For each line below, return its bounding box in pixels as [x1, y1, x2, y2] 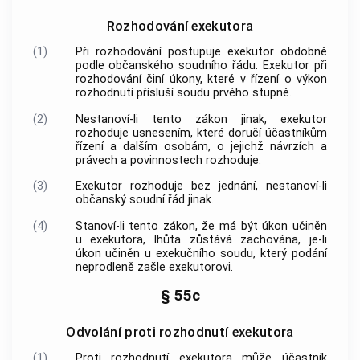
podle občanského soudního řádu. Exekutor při [75, 59, 327, 73]
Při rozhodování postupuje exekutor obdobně [75, 45, 327, 59]
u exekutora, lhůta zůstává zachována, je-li [75, 232, 327, 247]
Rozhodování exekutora [106, 18, 254, 35]
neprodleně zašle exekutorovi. [75, 260, 233, 274]
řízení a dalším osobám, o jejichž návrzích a [75, 139, 327, 153]
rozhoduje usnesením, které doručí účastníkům [75, 125, 327, 140]
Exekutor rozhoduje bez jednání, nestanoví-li [75, 179, 327, 194]
